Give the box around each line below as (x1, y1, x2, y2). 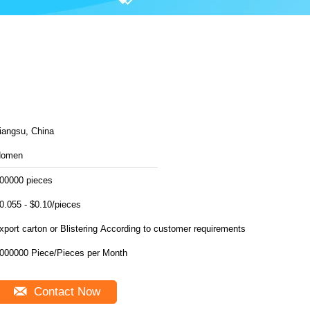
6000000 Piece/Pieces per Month (102, 248, 127, 258)
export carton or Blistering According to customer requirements (100, 224, 246, 234)
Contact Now (30, 285, 100, 298)
